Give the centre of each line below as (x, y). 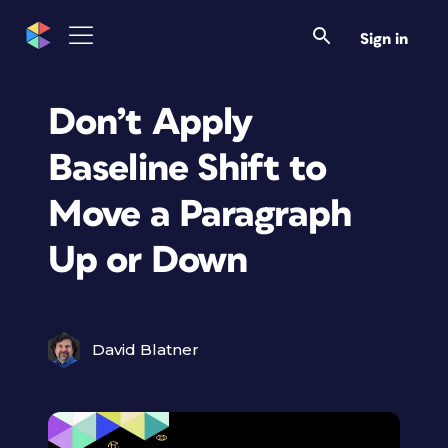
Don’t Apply (151, 122)
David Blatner (145, 349)
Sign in (384, 38)
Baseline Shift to (187, 168)
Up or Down (148, 260)
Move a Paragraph (199, 214)
